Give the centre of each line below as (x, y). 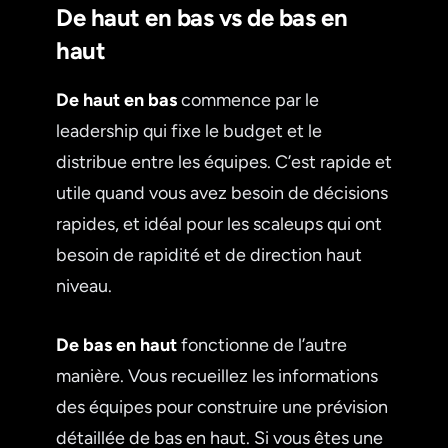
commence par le (248, 99)
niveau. (84, 285)
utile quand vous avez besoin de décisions (222, 192)
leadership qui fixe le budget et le (189, 130)
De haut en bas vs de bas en (202, 17)
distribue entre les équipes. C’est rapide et (224, 161)
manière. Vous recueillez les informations (217, 375)
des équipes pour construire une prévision (222, 406)
